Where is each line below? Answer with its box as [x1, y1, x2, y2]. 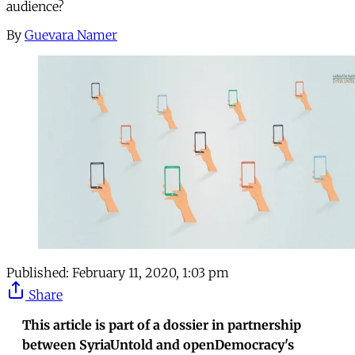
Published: [6, 265, 69, 281]
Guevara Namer [25, 26, 117, 43]
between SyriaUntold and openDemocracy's [22, 337, 294, 353]
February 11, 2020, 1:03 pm [72, 265, 229, 281]
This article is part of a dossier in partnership [22, 317, 301, 334]
